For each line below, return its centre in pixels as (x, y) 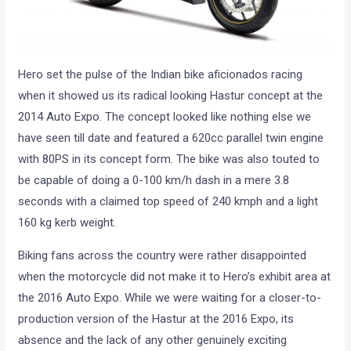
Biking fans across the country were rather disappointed (163, 256)
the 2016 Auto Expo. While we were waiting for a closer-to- (170, 298)
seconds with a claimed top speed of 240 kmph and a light (168, 202)
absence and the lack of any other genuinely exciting (153, 340)
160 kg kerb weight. (67, 223)
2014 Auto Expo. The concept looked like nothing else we (165, 117)
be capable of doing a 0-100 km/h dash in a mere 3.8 (154, 181)
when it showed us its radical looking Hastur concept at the (171, 96)
